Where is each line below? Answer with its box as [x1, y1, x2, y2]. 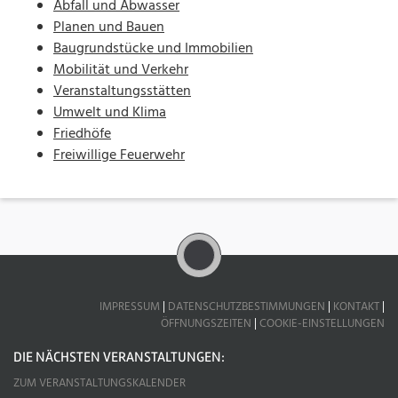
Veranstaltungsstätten [53, 80, 191, 104]
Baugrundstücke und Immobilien [53, 37, 253, 61]
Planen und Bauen [53, 16, 164, 40]
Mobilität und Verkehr [53, 59, 188, 83]
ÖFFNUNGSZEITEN [161, 314, 251, 333]
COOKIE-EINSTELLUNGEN [259, 314, 385, 333]
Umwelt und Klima [53, 101, 166, 125]
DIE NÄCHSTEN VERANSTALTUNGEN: [13, 347, 225, 366]
